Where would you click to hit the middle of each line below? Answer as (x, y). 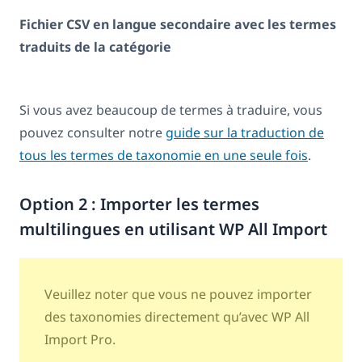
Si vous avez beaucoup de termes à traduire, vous (171, 110)
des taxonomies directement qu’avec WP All (177, 317)
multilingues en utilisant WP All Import (173, 229)
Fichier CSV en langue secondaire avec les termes (178, 25)
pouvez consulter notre (93, 133)
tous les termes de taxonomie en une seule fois (164, 156)
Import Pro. (80, 340)
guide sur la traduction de (245, 133)
